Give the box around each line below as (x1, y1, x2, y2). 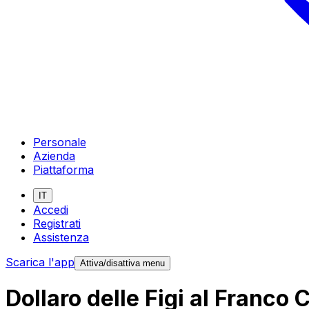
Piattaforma (33, 162, 94, 177)
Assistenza (33, 230, 89, 244)
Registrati (33, 216, 81, 230)
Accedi (33, 202, 68, 217)
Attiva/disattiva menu (80, 257, 165, 268)
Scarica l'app (6, 255, 74, 269)
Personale (33, 134, 86, 149)
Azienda (33, 148, 75, 163)
